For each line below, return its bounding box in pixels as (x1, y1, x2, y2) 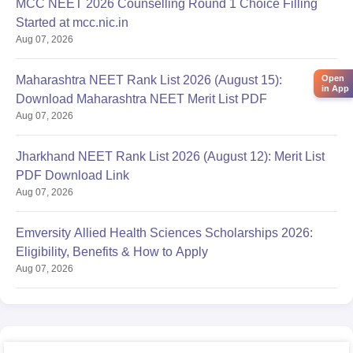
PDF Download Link (16, 168, 129, 182)
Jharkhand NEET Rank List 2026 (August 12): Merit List (16, 149, 325, 163)
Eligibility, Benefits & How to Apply (16, 244, 208, 258)
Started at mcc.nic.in (16, 15, 128, 29)
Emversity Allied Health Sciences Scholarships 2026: (16, 225, 313, 240)
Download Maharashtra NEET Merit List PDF (16, 91, 267, 106)
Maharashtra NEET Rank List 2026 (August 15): (16, 72, 282, 87)
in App (321, 83, 349, 93)
